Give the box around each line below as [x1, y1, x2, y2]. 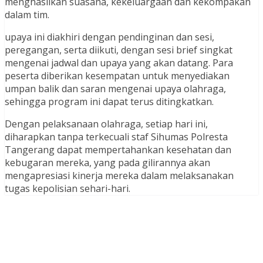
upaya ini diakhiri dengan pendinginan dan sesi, [5, 31, 214, 44]
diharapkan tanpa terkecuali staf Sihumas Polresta [5, 130, 228, 144]
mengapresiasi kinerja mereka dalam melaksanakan [5, 169, 234, 183]
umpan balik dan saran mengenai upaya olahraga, [5, 82, 226, 96]
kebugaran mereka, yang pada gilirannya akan [5, 156, 210, 170]
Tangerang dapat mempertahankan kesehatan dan [5, 143, 231, 157]
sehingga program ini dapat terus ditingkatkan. [5, 95, 214, 109]
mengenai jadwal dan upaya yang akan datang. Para [5, 56, 233, 70]
